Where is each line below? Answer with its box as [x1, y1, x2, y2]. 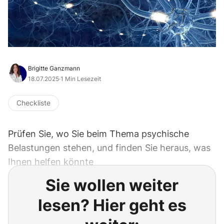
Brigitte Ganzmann [28, 64, 80, 72]
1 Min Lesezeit [60, 75, 101, 83]
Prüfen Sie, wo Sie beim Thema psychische [8, 128, 189, 139]
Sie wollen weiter [45, 175, 178, 195]
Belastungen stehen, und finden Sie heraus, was [8, 142, 210, 153]
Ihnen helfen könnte [8, 156, 93, 167]
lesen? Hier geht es [37, 195, 186, 215]
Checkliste [16, 98, 50, 107]
